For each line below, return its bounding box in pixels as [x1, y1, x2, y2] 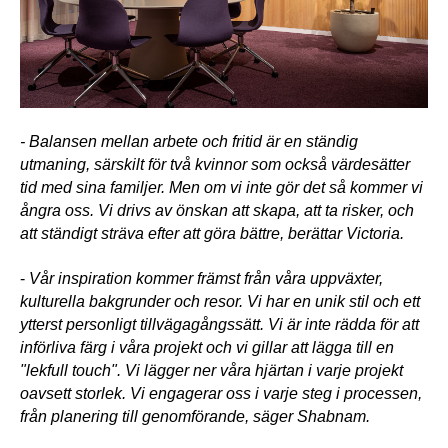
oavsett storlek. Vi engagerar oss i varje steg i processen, [20, 384, 422, 402]
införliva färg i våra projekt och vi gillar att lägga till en [20, 338, 394, 356]
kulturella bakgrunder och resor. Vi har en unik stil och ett [20, 292, 420, 310]
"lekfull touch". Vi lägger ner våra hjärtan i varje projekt [20, 361, 403, 379]
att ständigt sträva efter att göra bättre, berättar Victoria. [20, 224, 408, 242]
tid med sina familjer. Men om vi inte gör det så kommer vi [20, 178, 423, 196]
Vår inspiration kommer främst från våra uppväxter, [29, 269, 383, 287]
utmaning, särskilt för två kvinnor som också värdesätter [20, 155, 410, 173]
